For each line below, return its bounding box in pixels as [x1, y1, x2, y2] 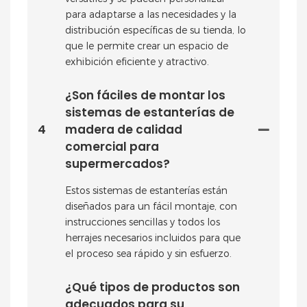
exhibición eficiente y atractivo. [65, 55, 209, 68]
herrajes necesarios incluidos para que [65, 231, 241, 244]
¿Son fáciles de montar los [65, 86, 225, 103]
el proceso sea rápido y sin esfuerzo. [65, 247, 232, 260]
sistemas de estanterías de [65, 103, 234, 121]
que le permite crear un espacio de [65, 39, 228, 52]
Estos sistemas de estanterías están [65, 184, 228, 197]
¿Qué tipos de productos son [65, 278, 240, 295]
